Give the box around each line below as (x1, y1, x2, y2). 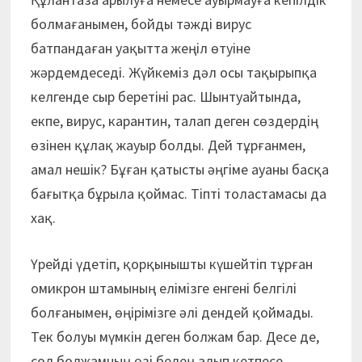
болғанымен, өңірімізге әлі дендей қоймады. (30, 302, 314, 322)
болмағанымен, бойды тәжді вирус (30, 14, 251, 33)
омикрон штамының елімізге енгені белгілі (30, 278, 297, 297)
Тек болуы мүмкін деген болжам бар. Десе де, (30, 326, 319, 346)
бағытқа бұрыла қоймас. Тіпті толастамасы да (30, 183, 326, 203)
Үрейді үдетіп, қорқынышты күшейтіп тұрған (30, 254, 313, 273)
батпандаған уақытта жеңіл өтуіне (30, 38, 250, 57)
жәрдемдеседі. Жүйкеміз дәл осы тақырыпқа (30, 62, 317, 82)
